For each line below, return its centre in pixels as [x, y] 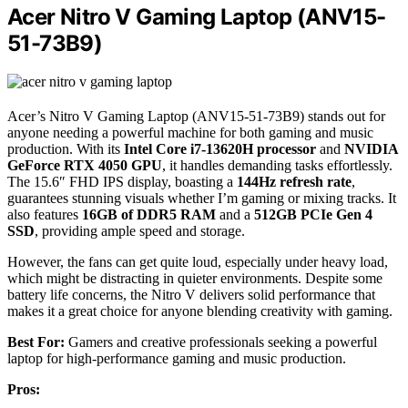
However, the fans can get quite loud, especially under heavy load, [198, 262]
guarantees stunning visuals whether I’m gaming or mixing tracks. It [202, 199]
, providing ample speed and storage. [140, 231]
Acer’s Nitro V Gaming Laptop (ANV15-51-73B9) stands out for [196, 117]
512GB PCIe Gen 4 [313, 215]
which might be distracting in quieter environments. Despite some [195, 279]
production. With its [66, 149]
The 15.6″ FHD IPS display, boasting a [122, 182]
